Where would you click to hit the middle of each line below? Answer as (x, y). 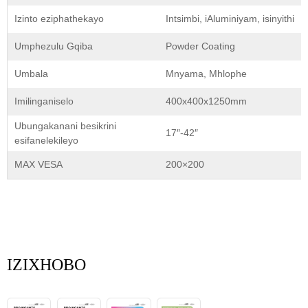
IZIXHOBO (46, 265)
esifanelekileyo (46, 141)
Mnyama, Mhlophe (206, 74)
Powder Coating (200, 46)
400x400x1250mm (206, 101)
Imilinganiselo (44, 101)
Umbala (31, 74)
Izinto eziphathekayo (59, 19)
